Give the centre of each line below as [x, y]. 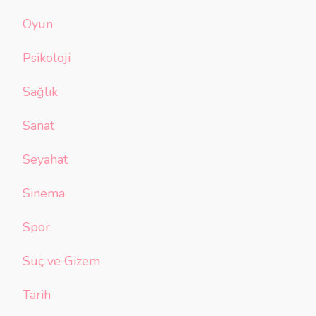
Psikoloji [47, 57]
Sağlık [40, 91]
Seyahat [45, 159]
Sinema [44, 193]
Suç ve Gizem [61, 261]
